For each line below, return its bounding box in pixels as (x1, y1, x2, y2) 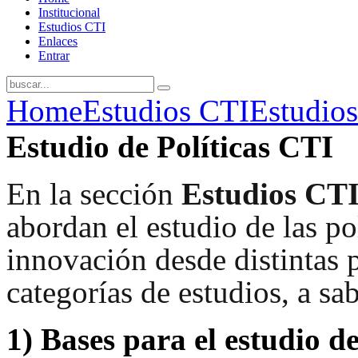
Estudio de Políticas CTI (6, 129, 333, 165)
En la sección (6, 177, 181, 212)
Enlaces (38, 34, 78, 49)
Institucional (38, 6, 100, 20)
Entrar (38, 49, 70, 63)
